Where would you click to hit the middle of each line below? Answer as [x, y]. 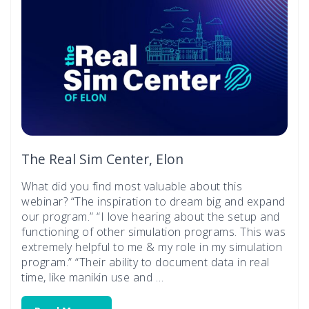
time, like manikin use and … [92, 277]
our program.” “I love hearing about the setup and [151, 216]
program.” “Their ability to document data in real [146, 262]
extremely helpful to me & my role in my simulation [152, 247]
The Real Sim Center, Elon [102, 159]
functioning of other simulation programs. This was [153, 231]
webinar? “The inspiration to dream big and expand [153, 201]
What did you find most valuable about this [132, 186]
